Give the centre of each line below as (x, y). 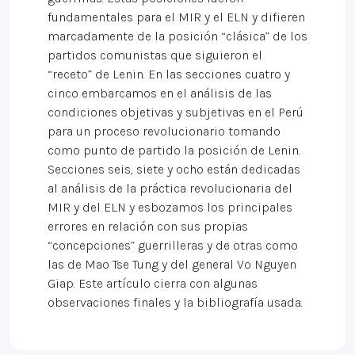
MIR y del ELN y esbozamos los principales (170, 207)
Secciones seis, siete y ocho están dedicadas (174, 169)
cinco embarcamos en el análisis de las (160, 93)
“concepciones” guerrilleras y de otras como (173, 245)
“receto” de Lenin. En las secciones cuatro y (169, 74)
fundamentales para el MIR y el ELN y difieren (176, 17)
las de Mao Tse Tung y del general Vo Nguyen (172, 264)
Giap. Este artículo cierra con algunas (153, 283)
